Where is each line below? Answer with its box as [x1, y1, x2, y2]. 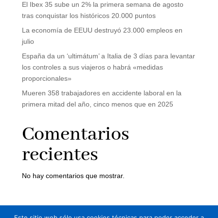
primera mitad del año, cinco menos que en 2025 [21, 100, 173, 108]
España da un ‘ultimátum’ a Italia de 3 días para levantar [21, 52, 195, 60]
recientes [21, 143, 98, 167]
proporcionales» [21, 74, 72, 82]
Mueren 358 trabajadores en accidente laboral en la [21, 89, 182, 97]
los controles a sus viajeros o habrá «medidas [21, 63, 163, 71]
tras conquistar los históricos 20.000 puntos [21, 12, 156, 19]
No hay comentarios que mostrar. [21, 172, 125, 180]
